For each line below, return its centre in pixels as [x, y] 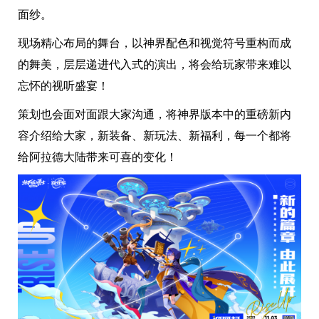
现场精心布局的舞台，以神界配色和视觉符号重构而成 [155, 43]
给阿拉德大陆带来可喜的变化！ [98, 157]
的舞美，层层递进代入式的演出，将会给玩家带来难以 [155, 65]
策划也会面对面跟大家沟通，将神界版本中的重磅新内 [155, 115]
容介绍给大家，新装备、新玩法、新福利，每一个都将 [155, 136]
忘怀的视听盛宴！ [63, 86]
